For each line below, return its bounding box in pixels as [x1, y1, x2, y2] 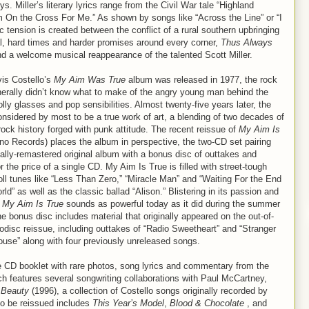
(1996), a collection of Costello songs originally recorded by [29, 286, 268, 296]
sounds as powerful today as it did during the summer [63, 199, 280, 209]
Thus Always [221, 37, 272, 48]
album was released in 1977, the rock [126, 74, 277, 85]
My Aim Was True [54, 74, 126, 85]
